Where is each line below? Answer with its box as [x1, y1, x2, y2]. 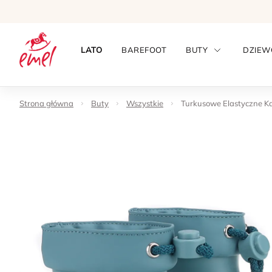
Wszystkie [126, 98, 163, 108]
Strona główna [19, 98, 73, 108]
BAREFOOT [121, 45, 167, 55]
